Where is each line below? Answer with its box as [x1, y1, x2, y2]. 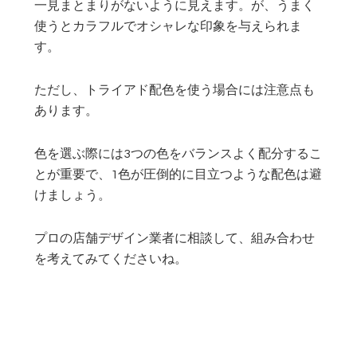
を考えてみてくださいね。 [34, 253, 188, 266]
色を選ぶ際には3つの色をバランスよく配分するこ [34, 147, 323, 161]
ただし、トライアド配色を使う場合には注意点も [34, 84, 316, 97]
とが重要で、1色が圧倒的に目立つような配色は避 [34, 168, 323, 182]
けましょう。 [34, 189, 112, 202]
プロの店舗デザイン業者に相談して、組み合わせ [34, 232, 316, 245]
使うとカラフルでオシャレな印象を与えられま [34, 20, 303, 33]
